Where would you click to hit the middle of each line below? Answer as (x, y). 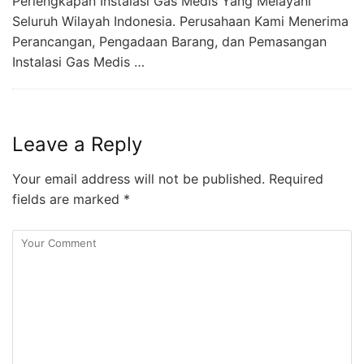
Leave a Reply (77, 144)
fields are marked (68, 199)
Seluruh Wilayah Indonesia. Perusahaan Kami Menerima (180, 21)
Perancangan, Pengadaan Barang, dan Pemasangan (169, 41)
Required (294, 179)
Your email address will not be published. (139, 179)
